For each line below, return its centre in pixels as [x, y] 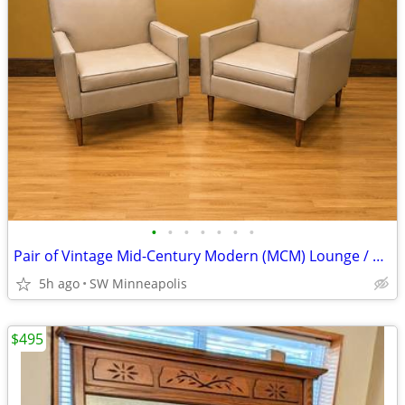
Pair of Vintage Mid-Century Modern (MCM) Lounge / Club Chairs [378, 256]
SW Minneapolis [138, 283]
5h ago [59, 283]
